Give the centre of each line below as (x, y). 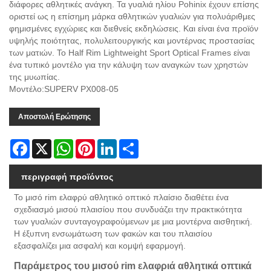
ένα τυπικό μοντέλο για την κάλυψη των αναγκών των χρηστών (129, 64)
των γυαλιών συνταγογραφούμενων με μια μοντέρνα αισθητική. (133, 221)
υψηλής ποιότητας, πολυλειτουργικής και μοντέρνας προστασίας (132, 40)
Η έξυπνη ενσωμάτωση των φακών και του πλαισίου (113, 233)
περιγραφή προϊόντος (67, 176)
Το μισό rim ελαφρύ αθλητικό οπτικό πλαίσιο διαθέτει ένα (122, 197)
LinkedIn (133, 144)
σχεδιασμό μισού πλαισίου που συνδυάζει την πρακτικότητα (128, 209)
